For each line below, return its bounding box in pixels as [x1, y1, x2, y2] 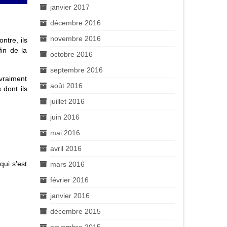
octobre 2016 [50, 50, 93, 59]
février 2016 [50, 176, 89, 184]
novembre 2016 [50, 34, 101, 43]
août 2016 [50, 82, 83, 90]
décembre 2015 [50, 207, 101, 216]
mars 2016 [50, 160, 85, 169]
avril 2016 [50, 144, 82, 153]
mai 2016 [50, 129, 80, 137]
